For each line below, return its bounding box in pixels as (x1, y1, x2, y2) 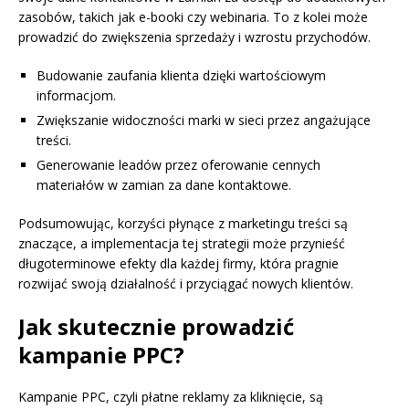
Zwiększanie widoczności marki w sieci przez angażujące (37, 111, 371, 130)
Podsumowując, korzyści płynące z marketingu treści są (18, 215, 348, 233)
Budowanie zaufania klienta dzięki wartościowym (37, 67, 326, 85)
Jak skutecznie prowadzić (18, 311, 294, 342)
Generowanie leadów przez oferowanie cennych (37, 156, 320, 174)
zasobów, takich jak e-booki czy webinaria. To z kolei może (18, 8, 368, 26)
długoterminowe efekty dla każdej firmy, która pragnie (18, 255, 339, 273)
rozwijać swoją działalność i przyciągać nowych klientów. (18, 275, 353, 293)
